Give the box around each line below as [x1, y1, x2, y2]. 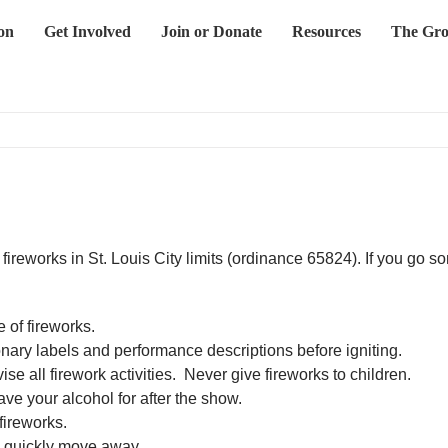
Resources [291, 23, 361, 40]
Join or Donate [160, 23, 262, 40]
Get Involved [43, 23, 131, 40]
